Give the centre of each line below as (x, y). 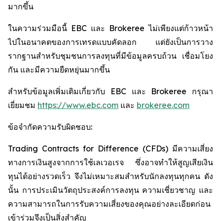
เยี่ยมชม (23, 105)
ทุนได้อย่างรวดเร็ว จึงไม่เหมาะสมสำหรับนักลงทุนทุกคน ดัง (110, 176)
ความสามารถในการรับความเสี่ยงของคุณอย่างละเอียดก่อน (109, 204)
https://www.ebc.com (78, 105)
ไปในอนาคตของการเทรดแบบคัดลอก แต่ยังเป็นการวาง (110, 42)
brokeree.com (163, 105)
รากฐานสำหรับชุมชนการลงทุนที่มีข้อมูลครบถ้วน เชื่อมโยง (110, 56)
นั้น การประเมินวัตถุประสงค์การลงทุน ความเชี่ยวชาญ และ (110, 190)
